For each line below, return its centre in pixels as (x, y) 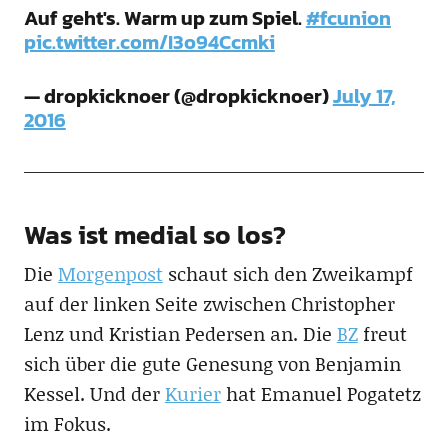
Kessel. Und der (94, 394)
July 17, (364, 96)
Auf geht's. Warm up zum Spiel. (164, 18)
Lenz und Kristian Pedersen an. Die (180, 334)
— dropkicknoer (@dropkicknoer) (178, 96)
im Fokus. (67, 424)
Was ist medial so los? (154, 235)
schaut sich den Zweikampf (287, 274)
